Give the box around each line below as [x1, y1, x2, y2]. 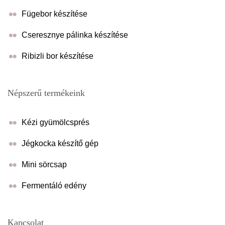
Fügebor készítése [22, 9, 87, 18]
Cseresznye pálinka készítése [22, 30, 128, 39]
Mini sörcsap [22, 160, 67, 169]
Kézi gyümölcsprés [22, 118, 89, 127]
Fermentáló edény [22, 181, 86, 190]
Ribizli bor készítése [22, 51, 93, 60]
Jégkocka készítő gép [22, 139, 98, 148]
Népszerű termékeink [8, 87, 85, 98]
